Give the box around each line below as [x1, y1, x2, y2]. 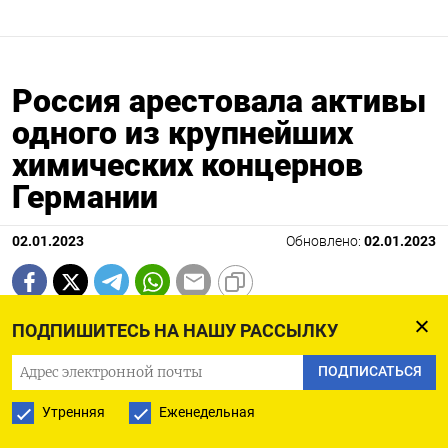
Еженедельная [159, 403, 255, 421]
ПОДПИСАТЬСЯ [317, 363, 422, 381]
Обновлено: [286, 233, 364, 251]
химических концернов [12, 146, 363, 185]
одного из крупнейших [12, 114, 353, 153]
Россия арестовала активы [12, 82, 426, 121]
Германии [12, 178, 158, 217]
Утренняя [42, 403, 105, 421]
